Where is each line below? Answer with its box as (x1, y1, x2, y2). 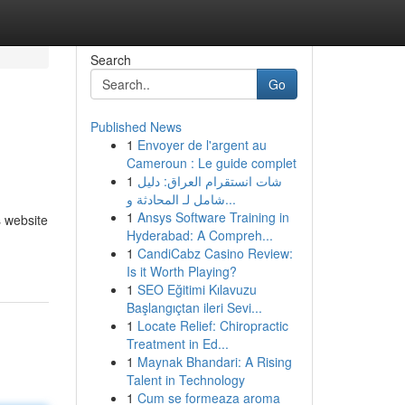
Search (89, 51, 131, 69)
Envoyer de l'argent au (137, 136, 267, 154)
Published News (89, 118, 182, 136)
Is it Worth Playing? (126, 262, 237, 280)
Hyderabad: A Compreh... (126, 226, 273, 244)
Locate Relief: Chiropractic (137, 316, 288, 334)
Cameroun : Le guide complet (126, 154, 297, 172)
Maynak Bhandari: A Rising (137, 353, 292, 371)
